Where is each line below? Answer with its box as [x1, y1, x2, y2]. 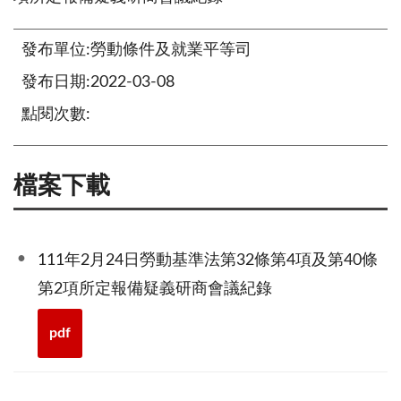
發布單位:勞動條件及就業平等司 [21, 42, 252, 59]
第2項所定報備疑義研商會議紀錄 [38, 280, 272, 297]
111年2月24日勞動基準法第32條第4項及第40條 [38, 252, 378, 269]
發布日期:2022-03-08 [21, 74, 175, 91]
